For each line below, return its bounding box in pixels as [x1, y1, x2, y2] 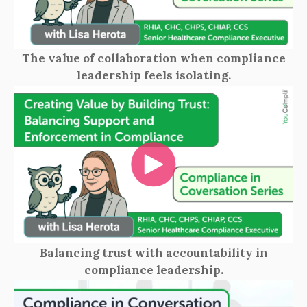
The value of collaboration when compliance [21, 51, 286, 66]
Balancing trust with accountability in [39, 245, 268, 260]
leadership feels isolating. [76, 68, 231, 84]
